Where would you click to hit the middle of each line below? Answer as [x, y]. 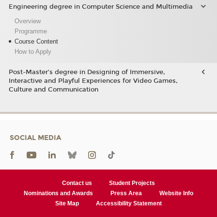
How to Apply [33, 51]
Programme [31, 31]
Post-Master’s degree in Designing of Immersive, [87, 72]
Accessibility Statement [129, 203]
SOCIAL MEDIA [35, 138]
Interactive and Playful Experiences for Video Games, [93, 81]
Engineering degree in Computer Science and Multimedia [101, 7]
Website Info [176, 193]
